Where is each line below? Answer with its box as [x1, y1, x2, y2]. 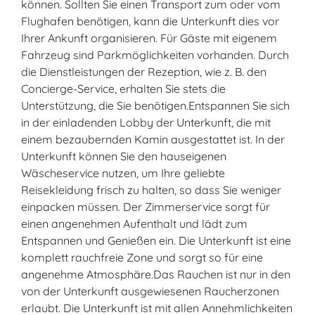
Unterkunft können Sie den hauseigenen [21, 149, 226, 163]
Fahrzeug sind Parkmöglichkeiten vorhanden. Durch [21, 48, 289, 62]
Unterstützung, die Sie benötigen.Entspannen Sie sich [21, 98, 290, 112]
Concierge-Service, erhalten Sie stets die [21, 82, 226, 96]
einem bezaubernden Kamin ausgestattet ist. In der [21, 132, 285, 146]
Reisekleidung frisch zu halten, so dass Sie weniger [21, 183, 281, 197]
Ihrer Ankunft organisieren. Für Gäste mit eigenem [21, 31, 277, 45]
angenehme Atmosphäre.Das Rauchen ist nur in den [21, 267, 290, 281]
